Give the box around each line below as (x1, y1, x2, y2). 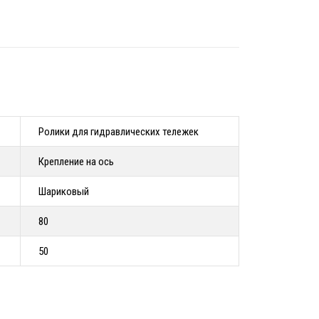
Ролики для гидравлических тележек (38, 125, 199, 139)
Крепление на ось (38, 155, 114, 169)
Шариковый (38, 185, 89, 199)
